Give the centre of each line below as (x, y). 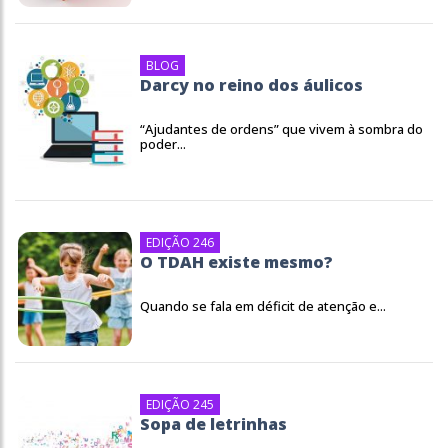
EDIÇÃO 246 (180, 242)
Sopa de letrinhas (213, 424)
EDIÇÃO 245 (180, 404)
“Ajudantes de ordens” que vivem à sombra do (281, 129)
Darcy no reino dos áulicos (251, 85)
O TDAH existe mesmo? (236, 262)
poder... (163, 144)
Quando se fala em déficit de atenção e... (263, 306)
